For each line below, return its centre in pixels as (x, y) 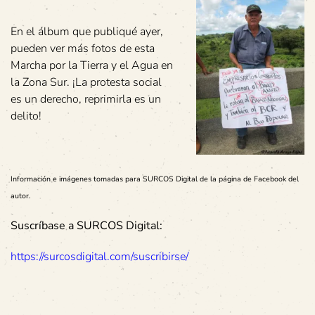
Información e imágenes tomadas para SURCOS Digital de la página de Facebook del (155, 179)
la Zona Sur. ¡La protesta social (86, 82)
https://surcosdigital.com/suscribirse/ (99, 256)
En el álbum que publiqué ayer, (87, 31)
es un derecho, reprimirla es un (86, 99)
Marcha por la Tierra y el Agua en (92, 65)
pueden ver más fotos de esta (83, 48)
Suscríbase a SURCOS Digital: (86, 225)
